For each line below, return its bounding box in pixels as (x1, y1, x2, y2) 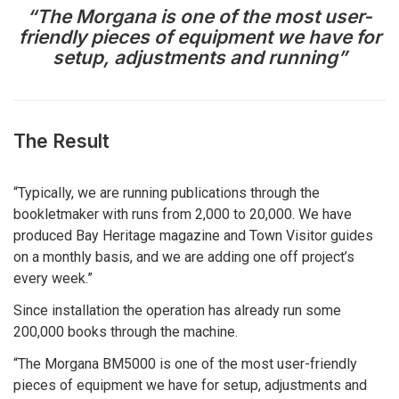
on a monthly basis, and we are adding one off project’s (13, 248, 354, 266)
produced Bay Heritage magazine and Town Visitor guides (13, 227, 373, 245)
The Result (13, 130, 110, 153)
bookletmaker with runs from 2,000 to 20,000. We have (13, 206, 352, 224)
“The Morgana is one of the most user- (27, 5, 372, 28)
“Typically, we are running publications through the (13, 184, 320, 202)
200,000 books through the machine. (13, 323, 238, 341)
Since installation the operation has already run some (13, 302, 341, 320)
